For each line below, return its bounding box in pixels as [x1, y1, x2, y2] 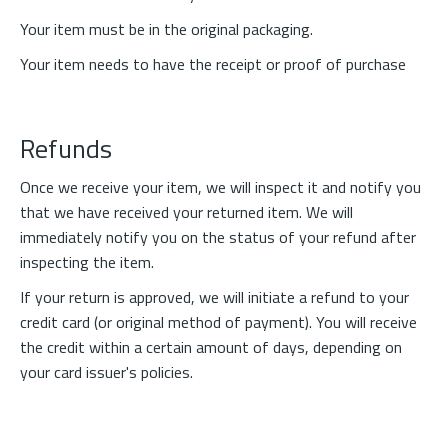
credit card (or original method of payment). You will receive [20, 310, 417, 334]
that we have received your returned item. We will [20, 200, 353, 224]
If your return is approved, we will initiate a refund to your [20, 285, 409, 309]
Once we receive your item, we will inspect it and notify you [20, 175, 421, 199]
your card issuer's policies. [20, 360, 197, 384]
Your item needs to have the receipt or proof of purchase [20, 52, 406, 76]
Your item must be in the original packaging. [20, 17, 313, 41]
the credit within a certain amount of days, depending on [20, 335, 402, 359]
